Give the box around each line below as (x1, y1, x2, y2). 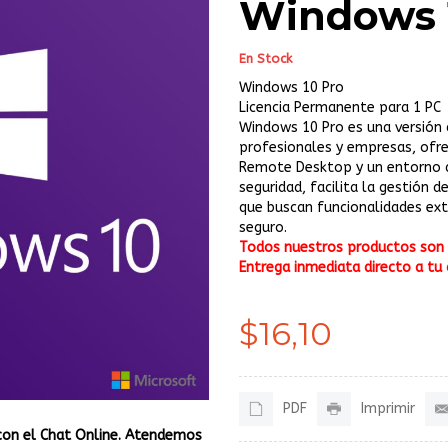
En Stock (239, 51, 292, 66)
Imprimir (361, 400, 415, 417)
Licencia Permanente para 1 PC (239, 99, 441, 116)
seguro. (239, 219, 287, 236)
